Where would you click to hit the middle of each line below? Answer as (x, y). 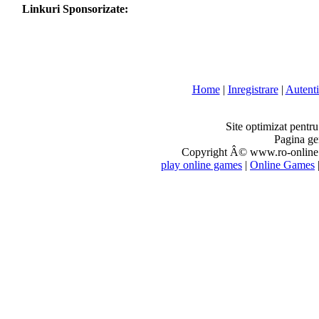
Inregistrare (253, 89)
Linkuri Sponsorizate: (75, 9)
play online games (202, 165)
